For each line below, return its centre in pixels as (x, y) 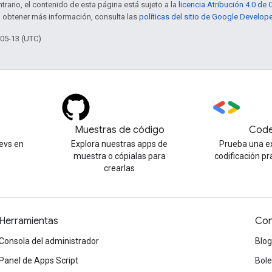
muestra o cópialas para (119, 156)
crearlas (120, 168)
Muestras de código (119, 130)
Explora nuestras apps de (120, 144)
